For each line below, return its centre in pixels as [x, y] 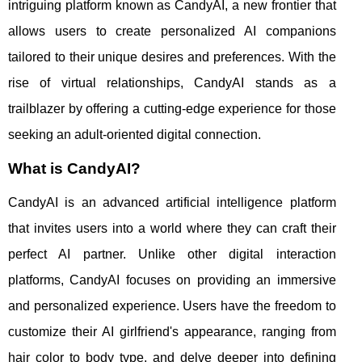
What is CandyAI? [74, 168]
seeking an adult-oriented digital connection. [135, 134]
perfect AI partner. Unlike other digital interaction [172, 254]
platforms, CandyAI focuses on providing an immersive [172, 280]
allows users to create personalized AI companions [172, 31]
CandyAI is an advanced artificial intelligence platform [172, 202]
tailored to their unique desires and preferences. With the [172, 57]
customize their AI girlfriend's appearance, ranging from [172, 331]
